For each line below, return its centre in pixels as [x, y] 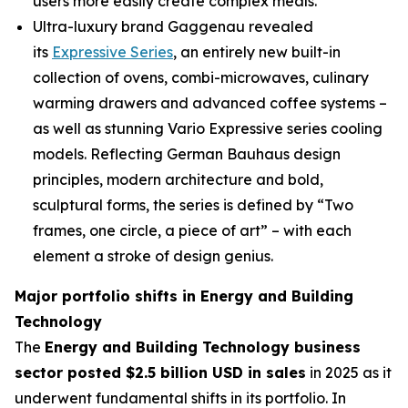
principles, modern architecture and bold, [178, 179]
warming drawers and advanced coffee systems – [210, 103]
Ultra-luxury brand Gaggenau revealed [173, 26]
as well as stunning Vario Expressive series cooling [208, 128]
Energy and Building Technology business [203, 347]
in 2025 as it [349, 372]
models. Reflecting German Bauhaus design [187, 154]
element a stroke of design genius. [153, 256]
